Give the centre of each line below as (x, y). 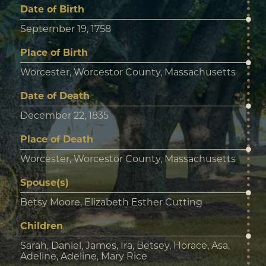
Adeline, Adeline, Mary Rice (83, 256)
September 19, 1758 (65, 29)
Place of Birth (54, 53)
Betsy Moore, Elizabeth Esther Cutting (111, 202)
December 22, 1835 (64, 115)
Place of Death (56, 139)
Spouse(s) (44, 183)
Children (41, 226)
